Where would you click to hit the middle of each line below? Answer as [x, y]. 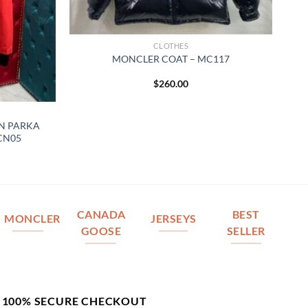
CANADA [101, 214]
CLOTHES [171, 46]
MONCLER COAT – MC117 [171, 59]
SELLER [246, 231]
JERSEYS [174, 218]
